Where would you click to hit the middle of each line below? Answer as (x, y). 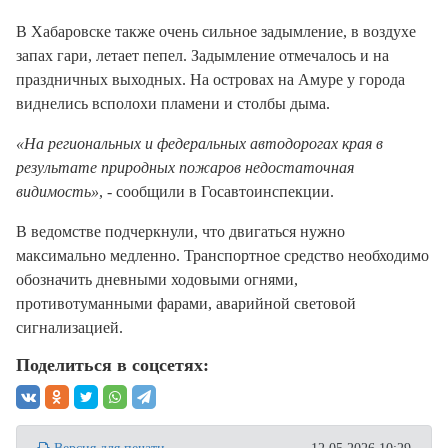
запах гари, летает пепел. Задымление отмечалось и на (202, 56)
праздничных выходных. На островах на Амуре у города (210, 80)
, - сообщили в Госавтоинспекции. (216, 192)
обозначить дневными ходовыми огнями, (157, 280)
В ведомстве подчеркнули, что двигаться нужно (180, 232)
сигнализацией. (69, 328)
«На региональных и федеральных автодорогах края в (199, 144)
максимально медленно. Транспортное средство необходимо (222, 256)
